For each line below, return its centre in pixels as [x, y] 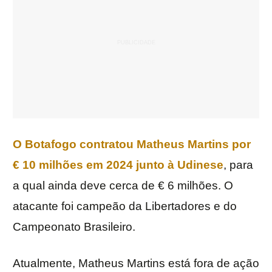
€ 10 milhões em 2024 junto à [95, 165]
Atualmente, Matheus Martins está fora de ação [136, 263]
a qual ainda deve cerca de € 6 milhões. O [123, 186]
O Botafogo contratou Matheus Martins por [132, 144]
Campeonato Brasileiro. [74, 227]
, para [238, 165]
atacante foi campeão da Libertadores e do [125, 206]
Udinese [200, 165]
